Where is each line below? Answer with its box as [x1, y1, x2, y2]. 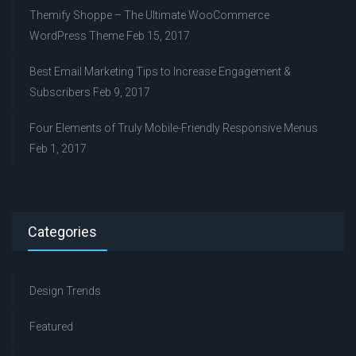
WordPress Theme [29, 29, 124, 42]
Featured [29, 320, 73, 333]
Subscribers [29, 86, 91, 99]
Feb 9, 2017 [93, 86, 150, 99]
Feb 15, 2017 [126, 29, 190, 42]
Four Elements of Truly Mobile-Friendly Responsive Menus [29, 122, 318, 134]
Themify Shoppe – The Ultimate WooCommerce [29, 9, 269, 21]
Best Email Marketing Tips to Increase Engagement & [29, 65, 291, 78]
